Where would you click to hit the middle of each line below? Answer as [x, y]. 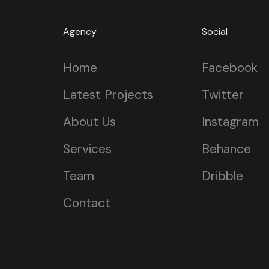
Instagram [230, 122]
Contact [87, 203]
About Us [89, 122]
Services [87, 149]
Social [214, 32]
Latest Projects [108, 95]
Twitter [222, 95]
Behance [226, 149]
